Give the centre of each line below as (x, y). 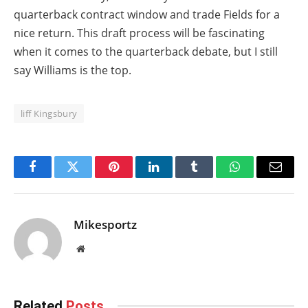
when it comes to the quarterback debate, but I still (146, 51)
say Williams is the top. (73, 70)
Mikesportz (105, 224)
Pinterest (134, 177)
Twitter (90, 177)
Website (99, 248)
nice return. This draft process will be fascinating (139, 33)
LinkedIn (176, 177)
